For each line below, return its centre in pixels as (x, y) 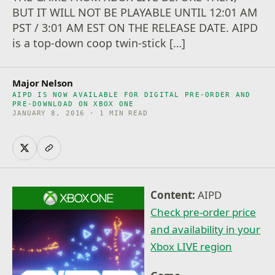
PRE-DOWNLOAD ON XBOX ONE (73, 104)
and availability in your (206, 229)
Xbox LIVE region (192, 246)
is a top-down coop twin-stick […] (99, 43)
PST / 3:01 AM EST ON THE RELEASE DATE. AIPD (135, 28)
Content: (174, 195)
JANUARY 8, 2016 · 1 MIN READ (80, 113)
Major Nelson (43, 83)
